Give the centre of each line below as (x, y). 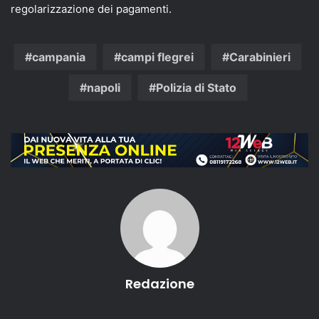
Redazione (159, 284)
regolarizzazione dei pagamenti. (91, 9)
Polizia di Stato (196, 88)
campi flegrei (157, 57)
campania (59, 57)
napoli (103, 88)
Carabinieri (260, 57)
